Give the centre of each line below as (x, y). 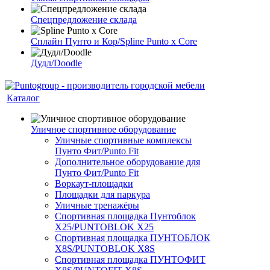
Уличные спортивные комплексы (123, 140)
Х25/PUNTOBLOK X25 (104, 227)
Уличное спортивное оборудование (103, 129)
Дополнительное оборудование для (127, 162)
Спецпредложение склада (84, 20)
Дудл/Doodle (56, 63)
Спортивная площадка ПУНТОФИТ (130, 259)
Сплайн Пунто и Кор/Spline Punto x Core (114, 41)
